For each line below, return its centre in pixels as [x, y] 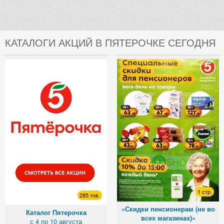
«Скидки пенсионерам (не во [168, 209]
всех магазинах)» [168, 218]
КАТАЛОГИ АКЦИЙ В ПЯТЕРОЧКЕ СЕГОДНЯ [110, 42]
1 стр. [205, 192]
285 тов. [90, 195]
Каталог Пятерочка [56, 212]
